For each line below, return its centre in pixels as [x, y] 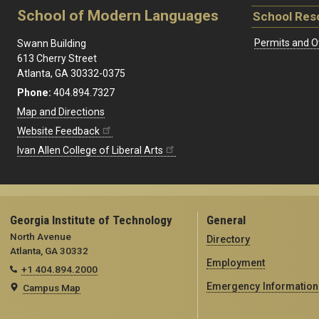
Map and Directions [61, 111]
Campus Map [52, 287]
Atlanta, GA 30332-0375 [71, 73]
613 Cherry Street [57, 58]
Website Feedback [58, 131]
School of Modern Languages [118, 15]
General [226, 220]
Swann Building [52, 43]
